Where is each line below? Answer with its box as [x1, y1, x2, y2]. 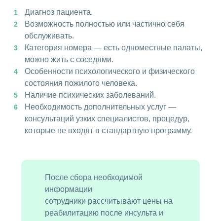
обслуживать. [25, 32, 74, 40]
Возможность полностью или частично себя [25, 20, 184, 29]
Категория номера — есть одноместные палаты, [25, 43, 202, 52]
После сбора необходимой [45, 173, 143, 182]
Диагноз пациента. [25, 8, 93, 17]
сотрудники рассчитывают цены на [45, 197, 173, 206]
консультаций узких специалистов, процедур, [25, 114, 189, 123]
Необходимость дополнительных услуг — [25, 103, 176, 111]
